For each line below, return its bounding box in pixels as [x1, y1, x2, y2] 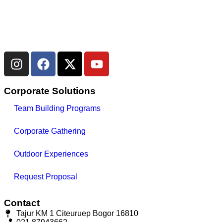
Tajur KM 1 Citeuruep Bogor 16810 [16, 209, 138, 218]
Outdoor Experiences [14, 150, 88, 159]
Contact [4, 198, 40, 209]
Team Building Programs [14, 104, 101, 113]
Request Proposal [14, 172, 77, 181]
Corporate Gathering [14, 127, 86, 136]
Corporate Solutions [4, 86, 96, 97]
